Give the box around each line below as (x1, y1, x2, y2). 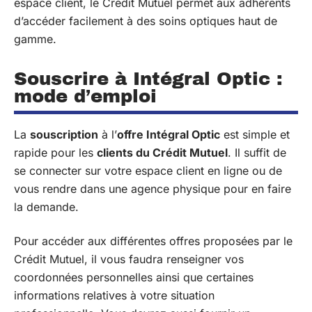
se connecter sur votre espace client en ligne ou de (14, 164, 282, 178)
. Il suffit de (228, 146, 286, 159)
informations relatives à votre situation (14, 288, 214, 302)
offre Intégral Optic (117, 127, 220, 141)
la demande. (14, 200, 79, 214)
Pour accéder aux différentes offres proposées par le (14, 233, 292, 248)
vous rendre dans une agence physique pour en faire (14, 182, 291, 196)
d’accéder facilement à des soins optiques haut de (14, 14, 277, 28)
